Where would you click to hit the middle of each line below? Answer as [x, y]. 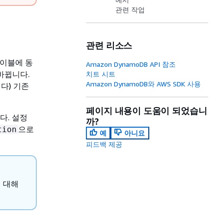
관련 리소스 [109, 45]
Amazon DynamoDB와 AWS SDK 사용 [144, 84]
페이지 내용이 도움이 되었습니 [147, 110]
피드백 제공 [104, 144]
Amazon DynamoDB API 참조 [131, 64]
